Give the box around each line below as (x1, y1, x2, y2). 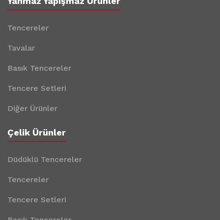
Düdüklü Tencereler (7, 155, 82, 164)
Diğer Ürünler (7, 104, 57, 113)
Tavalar (7, 43, 35, 53)
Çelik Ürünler (7, 127, 66, 137)
